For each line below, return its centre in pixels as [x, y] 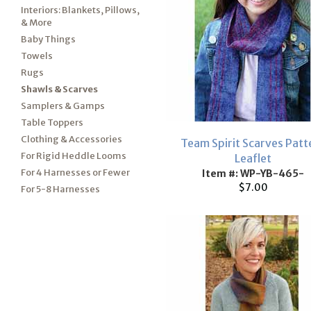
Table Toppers [52, 123]
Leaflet [253, 158]
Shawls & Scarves [59, 89]
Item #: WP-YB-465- [253, 174]
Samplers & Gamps [63, 106]
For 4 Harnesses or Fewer [75, 173]
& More [36, 23]
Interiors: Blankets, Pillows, [80, 10]
